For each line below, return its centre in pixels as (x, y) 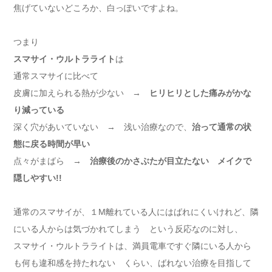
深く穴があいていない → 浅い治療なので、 (103, 127)
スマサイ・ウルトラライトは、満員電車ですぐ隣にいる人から (132, 246)
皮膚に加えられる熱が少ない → (81, 93)
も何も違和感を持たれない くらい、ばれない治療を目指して (132, 263)
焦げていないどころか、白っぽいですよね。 (98, 8)
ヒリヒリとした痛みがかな (200, 93)
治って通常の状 (222, 127)
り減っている (39, 110)
